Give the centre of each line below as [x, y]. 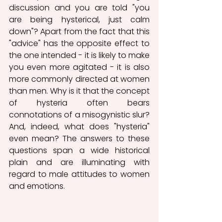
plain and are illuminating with [79, 162]
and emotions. [38, 186]
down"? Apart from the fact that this [79, 31]
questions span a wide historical [79, 150]
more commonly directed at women [79, 79]
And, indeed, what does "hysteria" [79, 127]
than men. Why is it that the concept [79, 91]
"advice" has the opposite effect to [79, 43]
